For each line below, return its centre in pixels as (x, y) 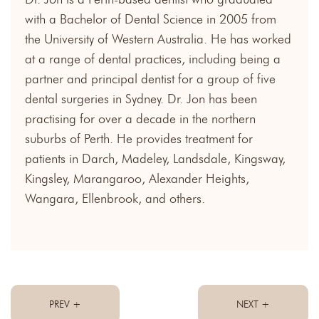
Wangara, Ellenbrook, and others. (115, 198)
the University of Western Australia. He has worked (158, 39)
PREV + (65, 304)
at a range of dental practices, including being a (153, 59)
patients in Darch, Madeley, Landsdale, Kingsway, (155, 158)
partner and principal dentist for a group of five (150, 79)
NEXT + (253, 304)
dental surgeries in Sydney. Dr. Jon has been (141, 99)
